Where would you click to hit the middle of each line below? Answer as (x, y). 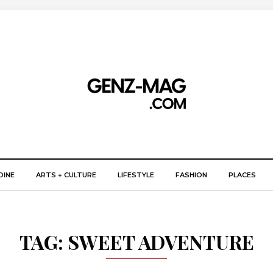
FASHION (191, 175)
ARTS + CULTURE (66, 175)
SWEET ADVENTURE (161, 242)
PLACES (242, 175)
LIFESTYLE (136, 175)
